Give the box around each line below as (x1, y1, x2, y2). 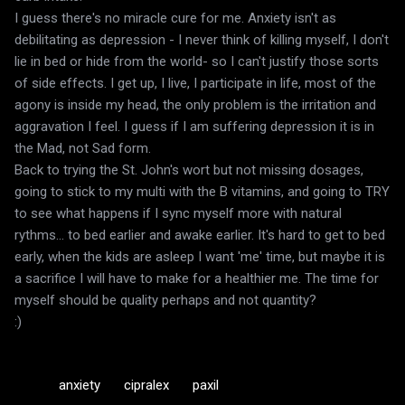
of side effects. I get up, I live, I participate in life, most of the (14, 74, 376, 91)
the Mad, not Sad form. (14, 139, 151, 156)
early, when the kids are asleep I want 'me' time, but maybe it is (14, 248, 385, 265)
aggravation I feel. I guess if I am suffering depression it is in (14, 118, 374, 135)
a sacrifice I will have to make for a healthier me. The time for (14, 269, 379, 287)
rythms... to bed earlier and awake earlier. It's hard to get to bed (14, 226, 385, 243)
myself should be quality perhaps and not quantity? (14, 291, 316, 308)
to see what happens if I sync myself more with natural (14, 204, 342, 221)
